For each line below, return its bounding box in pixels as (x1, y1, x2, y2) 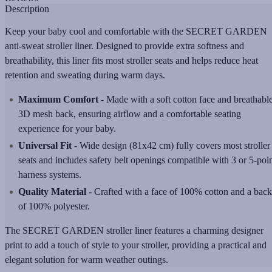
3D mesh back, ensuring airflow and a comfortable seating (18, 108, 241, 119)
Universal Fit (18, 140, 74, 151)
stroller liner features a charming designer (104, 225, 263, 236)
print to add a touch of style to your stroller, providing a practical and (5, 239, 267, 250)
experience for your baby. (18, 123, 116, 134)
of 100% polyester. (18, 200, 90, 211)
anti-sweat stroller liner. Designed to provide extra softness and (5, 40, 244, 51)
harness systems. (18, 169, 81, 180)
